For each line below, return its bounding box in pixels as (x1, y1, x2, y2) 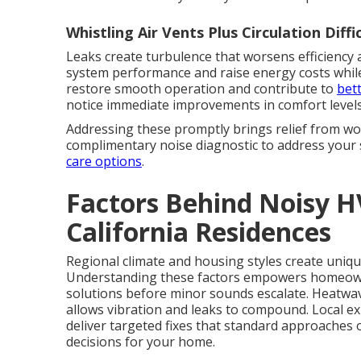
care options (66, 152, 142, 170)
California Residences (66, 214, 331, 249)
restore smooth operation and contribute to (66, 80, 337, 98)
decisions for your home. (66, 333, 215, 351)
